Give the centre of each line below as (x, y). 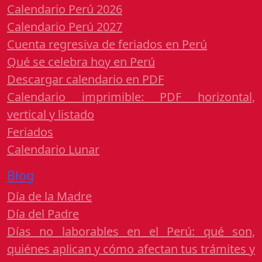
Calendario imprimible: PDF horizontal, (131, 97)
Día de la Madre (49, 196)
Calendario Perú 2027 (65, 27)
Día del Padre (43, 214)
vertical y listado (51, 115)
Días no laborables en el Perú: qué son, (131, 232)
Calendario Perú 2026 (65, 9)
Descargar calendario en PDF (85, 80)
